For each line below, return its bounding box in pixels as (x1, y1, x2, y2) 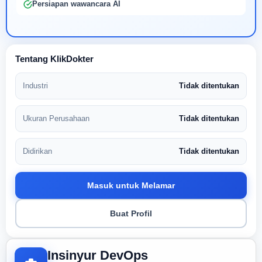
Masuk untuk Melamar (87, 181, 175, 190)
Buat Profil (110, 209, 152, 218)
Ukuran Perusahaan (23, 114, 89, 123)
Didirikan (23, 147, 52, 156)
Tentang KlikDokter (15, 54, 94, 64)
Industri (23, 81, 48, 90)
